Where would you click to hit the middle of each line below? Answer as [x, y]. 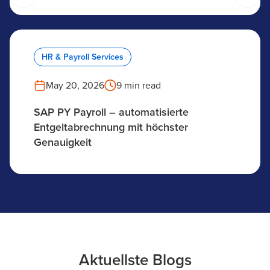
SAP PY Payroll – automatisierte [111, 112]
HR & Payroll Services [83, 57]
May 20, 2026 [75, 86]
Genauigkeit [63, 142]
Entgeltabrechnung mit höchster [111, 127]
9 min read [139, 86]
